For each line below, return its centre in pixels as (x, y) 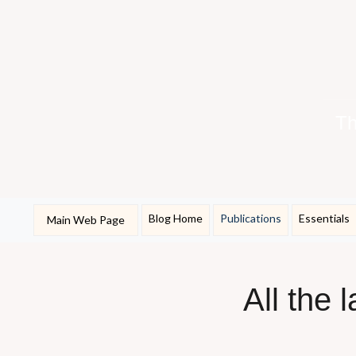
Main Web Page (85, 220)
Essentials (324, 219)
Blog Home (175, 219)
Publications (250, 219)
